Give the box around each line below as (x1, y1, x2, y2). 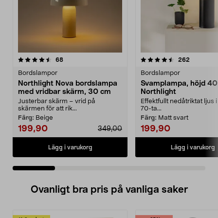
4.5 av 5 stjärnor (43, 56, 88, 62)
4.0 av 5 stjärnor (165, 56, 211, 62)
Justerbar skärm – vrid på (18, 98, 95, 105)
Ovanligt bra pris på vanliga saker (30, 185, 188, 195)
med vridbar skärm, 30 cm (18, 88, 111, 95)
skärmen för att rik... (18, 106, 77, 112)
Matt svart (158, 115, 188, 121)
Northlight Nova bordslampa (18, 80, 117, 87)
